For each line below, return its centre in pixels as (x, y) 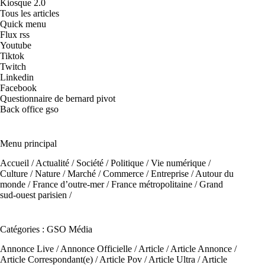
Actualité (52, 163)
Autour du (214, 174)
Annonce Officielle (96, 249)
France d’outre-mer (68, 184)
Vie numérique (178, 163)
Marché (82, 174)
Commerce (123, 174)
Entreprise (170, 174)
